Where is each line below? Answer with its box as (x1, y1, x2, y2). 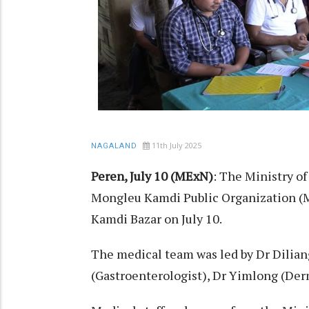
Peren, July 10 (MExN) (91, 167, 213, 184)
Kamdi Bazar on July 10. (91, 210, 222, 227)
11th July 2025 (152, 139, 201, 150)
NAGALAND (91, 141, 137, 150)
